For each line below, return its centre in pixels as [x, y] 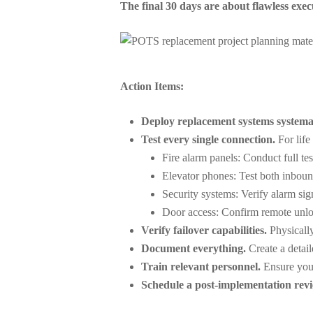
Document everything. [194, 248]
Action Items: [152, 86]
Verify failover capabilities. [204, 230]
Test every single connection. [208, 139]
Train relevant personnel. [201, 267]
